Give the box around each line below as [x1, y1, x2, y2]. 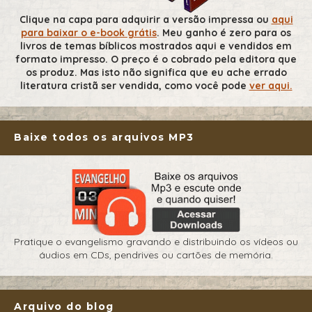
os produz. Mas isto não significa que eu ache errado [25, 66, 287, 79]
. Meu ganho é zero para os [157, 26, 291, 40]
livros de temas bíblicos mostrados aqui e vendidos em [20, 40, 292, 53]
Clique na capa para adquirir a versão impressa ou [19, 13, 272, 26]
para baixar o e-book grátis [21, 26, 157, 40]
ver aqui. [249, 79, 292, 93]
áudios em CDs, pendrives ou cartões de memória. [39, 249, 273, 262]
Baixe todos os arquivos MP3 [14, 131, 194, 144]
